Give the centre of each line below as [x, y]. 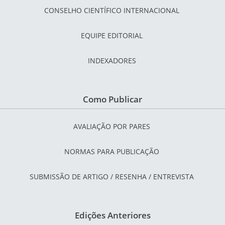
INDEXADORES [112, 60]
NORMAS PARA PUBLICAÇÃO [112, 151]
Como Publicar [113, 99]
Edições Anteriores [113, 215]
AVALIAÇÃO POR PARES [112, 126]
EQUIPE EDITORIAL [112, 35]
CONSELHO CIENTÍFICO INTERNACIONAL [112, 10]
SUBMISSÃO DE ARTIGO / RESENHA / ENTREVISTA [112, 176]
